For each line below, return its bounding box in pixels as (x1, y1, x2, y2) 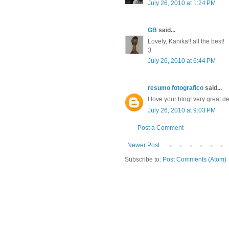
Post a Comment (138, 124, 184, 132)
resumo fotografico (148, 84, 203, 92)
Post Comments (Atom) (163, 156, 226, 164)
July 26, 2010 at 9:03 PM (148, 107, 216, 114)
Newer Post (127, 142, 159, 149)
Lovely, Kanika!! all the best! (148, 38, 224, 45)
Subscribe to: (125, 156, 163, 164)
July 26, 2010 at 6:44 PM (148, 57, 216, 65)
